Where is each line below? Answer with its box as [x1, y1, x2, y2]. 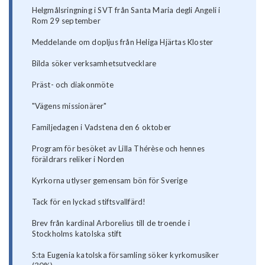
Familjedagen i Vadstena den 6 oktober [31, 122, 172, 132]
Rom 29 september [31, 16, 101, 26]
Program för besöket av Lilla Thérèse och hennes [31, 144, 205, 154]
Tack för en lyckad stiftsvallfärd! [31, 197, 146, 207]
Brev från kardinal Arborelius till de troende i [31, 218, 190, 228]
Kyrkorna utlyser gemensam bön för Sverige [31, 176, 188, 186]
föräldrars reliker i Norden [31, 154, 125, 164]
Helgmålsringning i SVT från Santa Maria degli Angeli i [31, 5, 221, 15]
